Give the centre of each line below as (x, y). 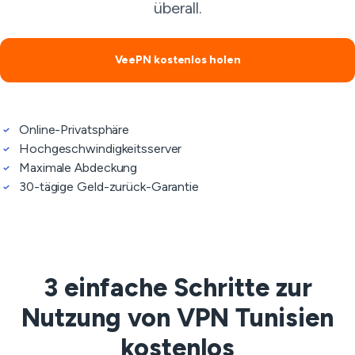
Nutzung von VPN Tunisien (177, 318)
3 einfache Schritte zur (177, 288)
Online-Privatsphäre (74, 130)
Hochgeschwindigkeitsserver (101, 149)
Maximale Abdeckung (78, 168)
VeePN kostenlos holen (177, 60)
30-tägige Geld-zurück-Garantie (109, 187)
